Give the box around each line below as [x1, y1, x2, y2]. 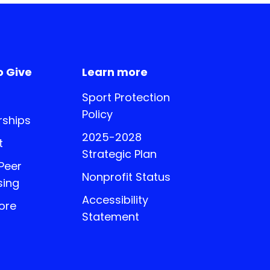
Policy [82, 107, 113, 122]
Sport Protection [82, 90, 171, 105]
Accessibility [82, 192, 149, 208]
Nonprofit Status [82, 169, 171, 185]
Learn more [82, 64, 148, 80]
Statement [82, 209, 140, 225]
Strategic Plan [82, 146, 157, 162]
